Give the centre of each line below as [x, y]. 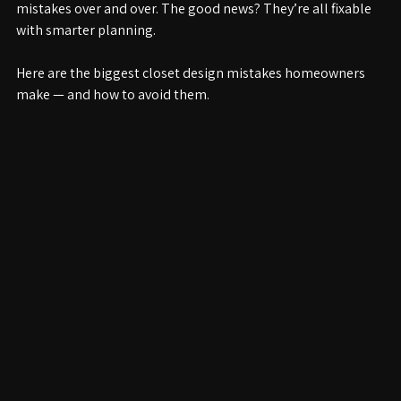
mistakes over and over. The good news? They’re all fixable [195, 30]
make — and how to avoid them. [113, 116]
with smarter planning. [86, 51]
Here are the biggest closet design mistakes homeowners [192, 94]
